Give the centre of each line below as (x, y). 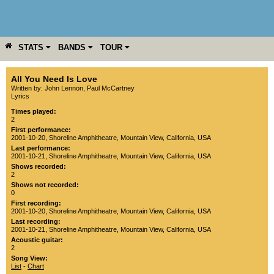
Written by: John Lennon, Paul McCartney (73, 88)
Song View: (29, 258)
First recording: (36, 203)
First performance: (41, 130)
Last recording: (36, 221)
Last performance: (41, 148)
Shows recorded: (39, 166)
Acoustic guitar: (37, 240)
